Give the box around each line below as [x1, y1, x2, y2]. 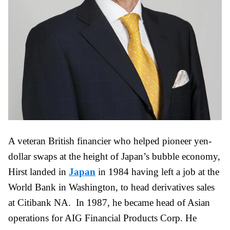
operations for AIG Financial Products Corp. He [8, 213, 197, 224]
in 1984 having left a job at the [95, 166, 219, 178]
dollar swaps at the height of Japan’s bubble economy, [8, 151, 220, 162]
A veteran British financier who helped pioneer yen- [8, 136, 212, 147]
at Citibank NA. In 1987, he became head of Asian [8, 197, 210, 208]
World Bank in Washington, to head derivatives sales [8, 182, 215, 193]
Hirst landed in [8, 166, 69, 178]
